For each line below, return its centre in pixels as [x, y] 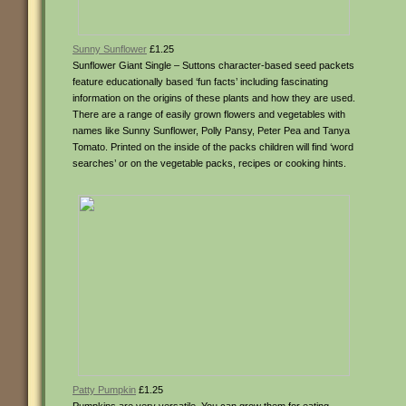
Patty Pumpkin [104, 390]
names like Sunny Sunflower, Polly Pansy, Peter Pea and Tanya [211, 130]
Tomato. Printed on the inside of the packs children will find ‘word [213, 147]
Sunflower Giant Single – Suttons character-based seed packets [213, 65]
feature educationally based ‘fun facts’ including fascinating [200, 82]
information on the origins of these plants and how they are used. [214, 98]
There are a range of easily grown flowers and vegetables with [209, 114]
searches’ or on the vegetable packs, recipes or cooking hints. [209, 163]
